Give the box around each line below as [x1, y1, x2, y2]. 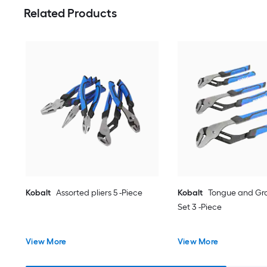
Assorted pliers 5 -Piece [56, 187, 143, 198]
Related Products [24, 6, 117, 20]
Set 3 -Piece [177, 201, 222, 212]
